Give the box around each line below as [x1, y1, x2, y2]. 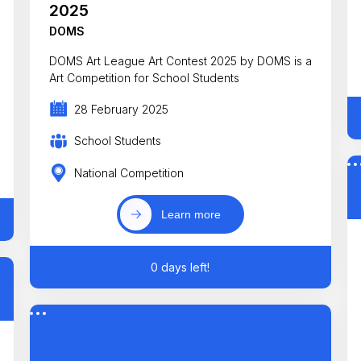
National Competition [74, 166, 185, 180]
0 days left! [151, 260, 210, 275]
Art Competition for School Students [48, 71, 239, 85]
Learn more [161, 207, 222, 221]
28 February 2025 [74, 102, 169, 116]
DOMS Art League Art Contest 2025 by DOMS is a [48, 54, 312, 68]
